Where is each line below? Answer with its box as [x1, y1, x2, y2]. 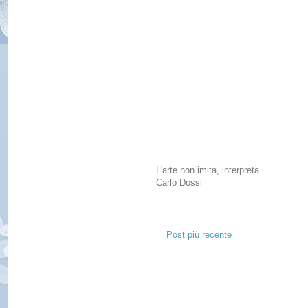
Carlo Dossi [156, 177, 202, 188]
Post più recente [166, 230, 232, 241]
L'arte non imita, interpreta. [156, 165, 262, 176]
